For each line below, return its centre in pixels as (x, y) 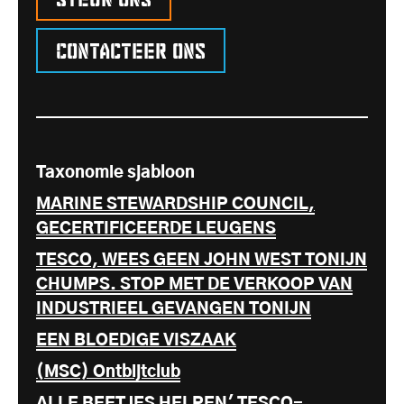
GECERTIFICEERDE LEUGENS (156, 229)
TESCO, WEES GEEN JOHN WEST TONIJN (202, 260)
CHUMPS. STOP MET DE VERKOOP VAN (194, 285)
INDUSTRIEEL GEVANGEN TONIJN (174, 309)
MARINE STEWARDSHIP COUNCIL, (175, 204)
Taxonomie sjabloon (115, 173)
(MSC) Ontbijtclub (108, 372)
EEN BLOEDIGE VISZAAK (136, 340)
